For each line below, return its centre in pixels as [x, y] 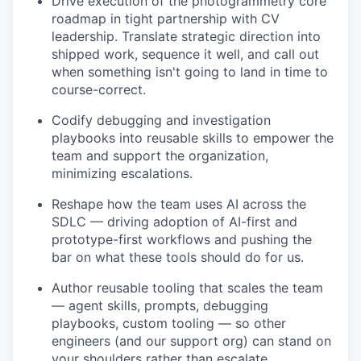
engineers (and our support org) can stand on [191, 341]
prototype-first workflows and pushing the [182, 240]
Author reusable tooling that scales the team [187, 288]
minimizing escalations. [122, 174]
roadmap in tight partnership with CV [166, 19]
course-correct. [99, 90]
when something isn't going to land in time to [190, 72]
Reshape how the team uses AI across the [179, 204]
